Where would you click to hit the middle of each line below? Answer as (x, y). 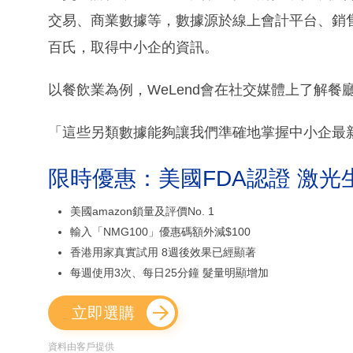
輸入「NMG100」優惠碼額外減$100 (160, 231)
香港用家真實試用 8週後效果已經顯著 (163, 252)
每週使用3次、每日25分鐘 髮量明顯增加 (169, 272)
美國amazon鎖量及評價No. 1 (142, 211)
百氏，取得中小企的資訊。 (133, 47)
